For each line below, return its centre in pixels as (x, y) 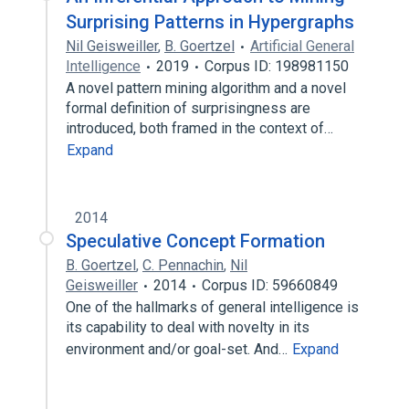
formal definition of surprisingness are (188, 108)
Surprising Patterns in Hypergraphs (210, 22)
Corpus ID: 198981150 (277, 66)
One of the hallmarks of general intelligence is (212, 307)
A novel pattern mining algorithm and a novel (206, 88)
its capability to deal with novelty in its (188, 327)
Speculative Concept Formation (195, 241)
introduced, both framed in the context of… (201, 128)
